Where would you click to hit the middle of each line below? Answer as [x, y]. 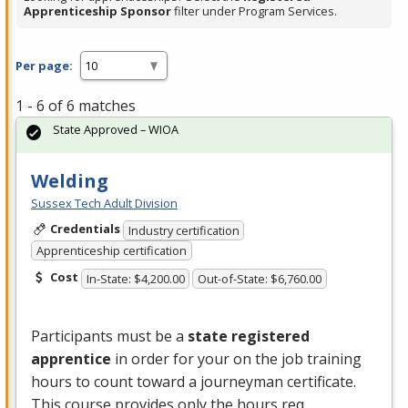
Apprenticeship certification [111, 251]
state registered [249, 336]
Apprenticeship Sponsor [97, 11]
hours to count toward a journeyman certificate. [195, 381]
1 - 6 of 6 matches [76, 106]
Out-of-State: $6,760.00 [260, 278]
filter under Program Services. [254, 11]
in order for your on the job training [238, 358]
